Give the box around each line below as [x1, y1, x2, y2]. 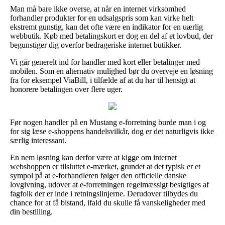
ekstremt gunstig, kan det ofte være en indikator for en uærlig [10, 22, 203, 31]
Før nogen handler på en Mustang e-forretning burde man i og [10, 118, 206, 127]
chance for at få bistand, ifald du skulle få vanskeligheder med [10, 198, 205, 207]
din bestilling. [10, 207, 53, 216]
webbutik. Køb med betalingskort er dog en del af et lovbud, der [10, 31, 213, 40]
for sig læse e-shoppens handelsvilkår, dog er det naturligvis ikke [10, 127, 214, 136]
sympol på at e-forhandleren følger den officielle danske [10, 171, 186, 180]
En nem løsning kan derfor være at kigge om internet [10, 153, 177, 162]
